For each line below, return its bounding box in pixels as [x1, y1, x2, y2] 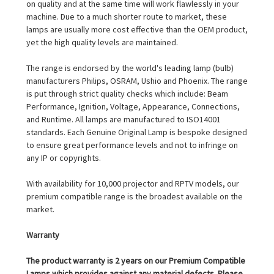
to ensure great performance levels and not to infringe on [26, 139, 238, 150]
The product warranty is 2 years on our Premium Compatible [26, 254, 245, 266]
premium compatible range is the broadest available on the [26, 190, 243, 202]
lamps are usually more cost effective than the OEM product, [26, 23, 248, 35]
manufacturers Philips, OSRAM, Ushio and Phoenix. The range [26, 75, 248, 86]
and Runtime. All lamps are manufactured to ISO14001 [26, 113, 221, 125]
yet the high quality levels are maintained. [26, 36, 178, 48]
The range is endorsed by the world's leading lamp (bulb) [26, 62, 234, 73]
